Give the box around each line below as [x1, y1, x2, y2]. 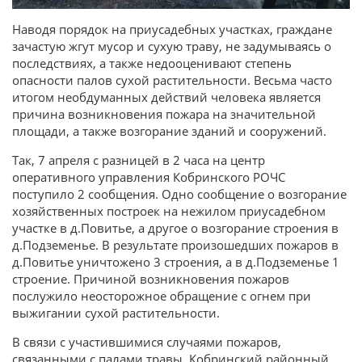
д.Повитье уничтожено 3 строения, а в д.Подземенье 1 [12, 253, 339, 270]
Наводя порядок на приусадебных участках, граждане [12, 20, 332, 37]
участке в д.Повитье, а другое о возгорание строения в [12, 219, 339, 236]
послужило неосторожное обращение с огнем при [12, 287, 311, 304]
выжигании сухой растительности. [12, 304, 220, 321]
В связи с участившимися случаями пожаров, [12, 333, 281, 350]
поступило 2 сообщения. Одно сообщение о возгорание [12, 185, 350, 202]
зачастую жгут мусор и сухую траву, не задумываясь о [12, 37, 331, 54]
